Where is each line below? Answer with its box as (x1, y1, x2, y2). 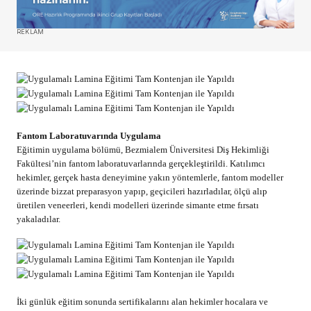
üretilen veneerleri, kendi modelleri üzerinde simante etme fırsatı (17, 199, 259, 210)
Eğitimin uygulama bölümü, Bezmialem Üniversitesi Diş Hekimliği (17, 144, 269, 155)
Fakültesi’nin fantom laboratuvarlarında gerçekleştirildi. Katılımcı (17, 158, 265, 169)
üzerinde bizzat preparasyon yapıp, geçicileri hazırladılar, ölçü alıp (17, 185, 267, 196)
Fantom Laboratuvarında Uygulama (17, 130, 161, 141)
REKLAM (17, 28, 44, 36)
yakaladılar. (17, 213, 60, 224)
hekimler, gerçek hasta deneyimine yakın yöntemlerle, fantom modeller (17, 171, 283, 183)
